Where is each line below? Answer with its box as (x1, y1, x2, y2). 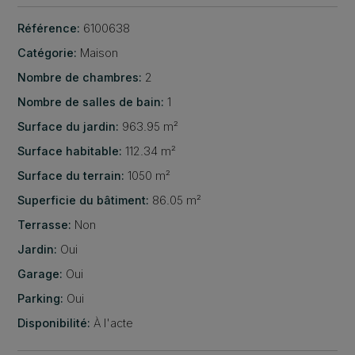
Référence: (17, 21, 81, 36)
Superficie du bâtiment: (17, 193, 150, 208)
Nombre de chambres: (17, 71, 143, 85)
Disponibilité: (17, 316, 91, 330)
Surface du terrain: (17, 169, 125, 183)
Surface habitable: (17, 144, 123, 158)
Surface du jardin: (17, 120, 120, 134)
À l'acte (90, 316, 134, 330)
